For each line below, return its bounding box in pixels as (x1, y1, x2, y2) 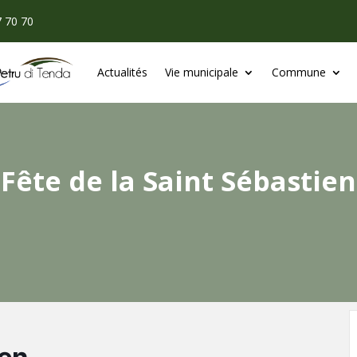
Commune (271, 65, 326, 80)
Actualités (96, 65, 147, 80)
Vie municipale (164, 65, 238, 80)
